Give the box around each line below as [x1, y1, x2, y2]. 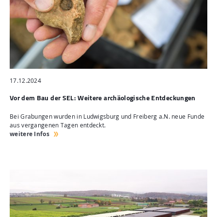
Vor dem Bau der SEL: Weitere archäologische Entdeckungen [10, 92, 196, 103]
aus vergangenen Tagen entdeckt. [10, 121, 106, 129]
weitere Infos [10, 129, 49, 138]
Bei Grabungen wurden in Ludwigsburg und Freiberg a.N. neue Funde [10, 112, 205, 121]
